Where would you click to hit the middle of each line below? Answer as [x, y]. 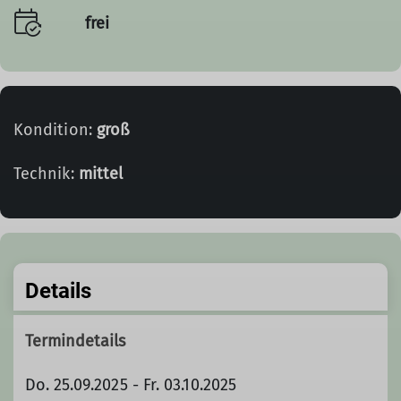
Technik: [46, 174]
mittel [101, 174]
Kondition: [55, 130]
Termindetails [75, 341]
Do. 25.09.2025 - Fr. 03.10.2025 [131, 384]
